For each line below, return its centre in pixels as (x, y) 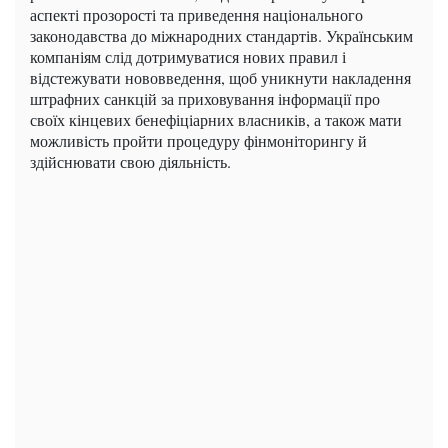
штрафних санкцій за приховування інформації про (205, 99)
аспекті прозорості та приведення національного (196, 15)
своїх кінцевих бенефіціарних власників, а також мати (216, 120)
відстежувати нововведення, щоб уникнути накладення (220, 78)
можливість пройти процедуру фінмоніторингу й (198, 141)
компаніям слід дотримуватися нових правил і (188, 57)
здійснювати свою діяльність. (130, 162)
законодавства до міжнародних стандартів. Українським (221, 36)
